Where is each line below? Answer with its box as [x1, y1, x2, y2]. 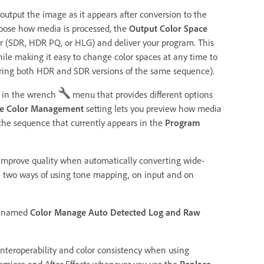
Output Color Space [129, 22, 207, 34]
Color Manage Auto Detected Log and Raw [30, 206, 200, 218]
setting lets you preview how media [84, 102, 222, 114]
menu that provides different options [70, 88, 213, 100]
